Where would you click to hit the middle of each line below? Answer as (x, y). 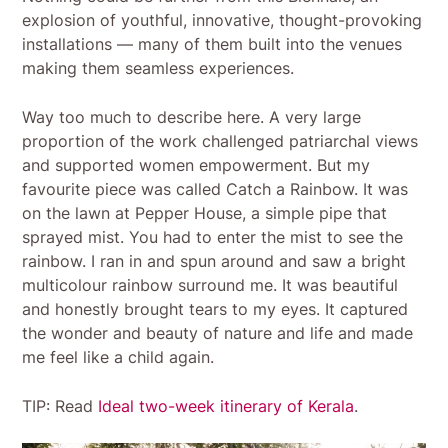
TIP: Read (60, 405)
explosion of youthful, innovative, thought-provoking (222, 19)
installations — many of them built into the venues (212, 43)
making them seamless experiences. (158, 67)
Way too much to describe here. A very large (192, 116)
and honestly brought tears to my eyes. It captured (215, 308)
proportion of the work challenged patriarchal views (220, 140)
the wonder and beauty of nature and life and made (218, 332)
